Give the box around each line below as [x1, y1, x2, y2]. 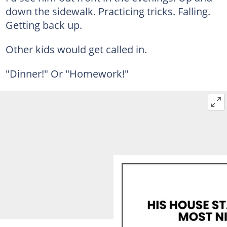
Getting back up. [5, 17, 82, 32]
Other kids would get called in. [5, 42, 147, 56]
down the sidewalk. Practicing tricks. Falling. [5, 4, 210, 18]
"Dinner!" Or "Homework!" [5, 66, 129, 81]
